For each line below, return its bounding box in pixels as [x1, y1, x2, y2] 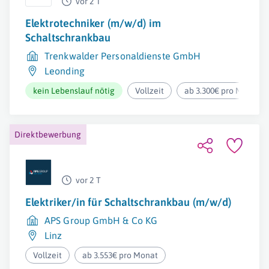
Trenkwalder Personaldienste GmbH [44, 50, 201, 61]
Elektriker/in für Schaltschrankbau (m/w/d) [25, 196, 232, 208]
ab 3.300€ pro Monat [184, 86, 261, 95]
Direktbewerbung [14, 130, 82, 139]
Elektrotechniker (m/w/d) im [25, 17, 161, 29]
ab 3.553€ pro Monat [82, 250, 159, 260]
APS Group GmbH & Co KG [44, 215, 158, 226]
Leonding [44, 65, 85, 76]
